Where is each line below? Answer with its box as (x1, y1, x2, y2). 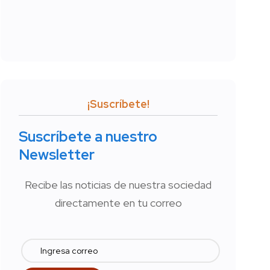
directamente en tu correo (54, 196, 182, 210)
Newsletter (19, 145, 95, 165)
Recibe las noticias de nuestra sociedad (25, 178, 212, 192)
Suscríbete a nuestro (19, 127, 157, 146)
